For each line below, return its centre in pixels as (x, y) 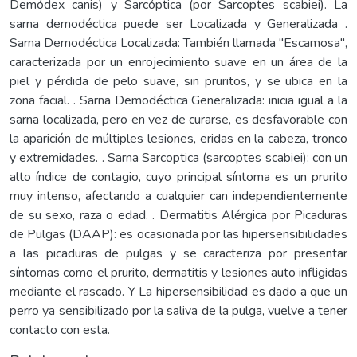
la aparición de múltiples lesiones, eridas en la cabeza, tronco (178, 138)
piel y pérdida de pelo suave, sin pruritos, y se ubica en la (178, 81)
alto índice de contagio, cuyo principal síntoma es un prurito (178, 177)
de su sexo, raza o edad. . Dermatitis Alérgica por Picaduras (178, 215)
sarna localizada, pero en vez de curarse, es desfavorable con (178, 119)
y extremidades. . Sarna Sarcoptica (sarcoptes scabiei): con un (178, 157)
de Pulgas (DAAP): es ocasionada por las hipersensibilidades (178, 234)
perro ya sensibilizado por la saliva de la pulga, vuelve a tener (178, 310)
